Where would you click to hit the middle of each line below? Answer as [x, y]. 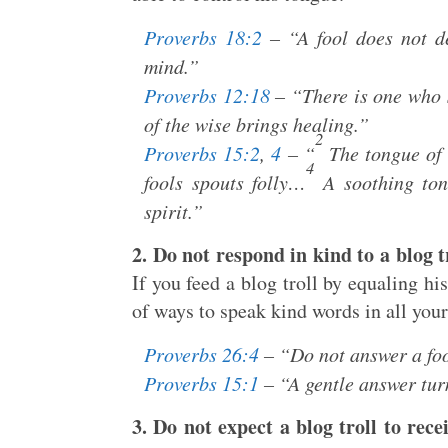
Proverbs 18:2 [203, 37]
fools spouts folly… [225, 182]
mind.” [171, 66]
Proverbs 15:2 [202, 153]
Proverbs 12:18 [207, 95]
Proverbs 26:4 [201, 354]
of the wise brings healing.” [256, 124]
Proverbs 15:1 [201, 383]
